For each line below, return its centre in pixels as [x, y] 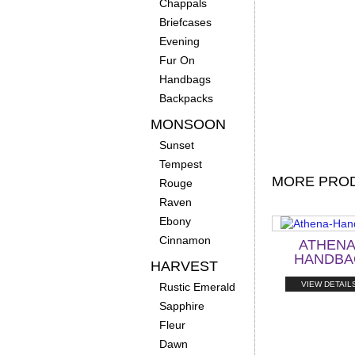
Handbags [185, 79]
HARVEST [184, 266]
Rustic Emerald [197, 287]
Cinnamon [185, 240]
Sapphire [181, 306]
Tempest [180, 164]
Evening [179, 41]
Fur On [177, 60]
